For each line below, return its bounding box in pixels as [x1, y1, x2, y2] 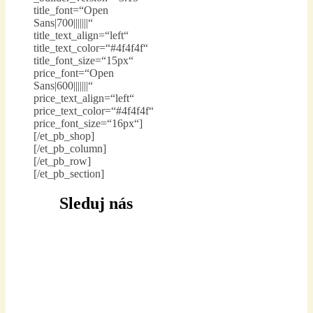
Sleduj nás [59, 194, 133, 213]
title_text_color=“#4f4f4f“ [34, 42, 148, 54]
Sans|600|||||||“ [34, 80, 93, 92]
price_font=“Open [34, 67, 114, 80]
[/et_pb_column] [34, 143, 106, 155]
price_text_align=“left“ [34, 92, 134, 105]
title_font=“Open [34, 4, 108, 17]
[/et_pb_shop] [34, 130, 94, 143]
